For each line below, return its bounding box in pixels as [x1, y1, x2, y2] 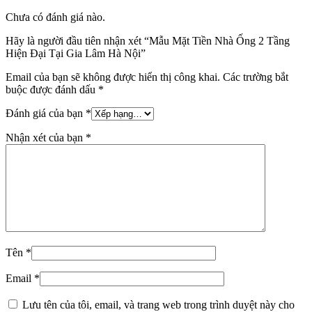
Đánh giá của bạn [6, 107, 86, 119]
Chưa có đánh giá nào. [6, 10, 105, 23]
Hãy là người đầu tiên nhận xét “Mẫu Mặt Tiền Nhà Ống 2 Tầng [6, 34, 290, 47]
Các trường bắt [223, 70, 288, 83]
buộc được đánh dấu [6, 83, 98, 95]
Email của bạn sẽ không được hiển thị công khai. [6, 70, 220, 83]
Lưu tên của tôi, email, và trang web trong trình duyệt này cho [22, 298, 295, 311]
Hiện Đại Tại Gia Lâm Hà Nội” [6, 47, 146, 59]
